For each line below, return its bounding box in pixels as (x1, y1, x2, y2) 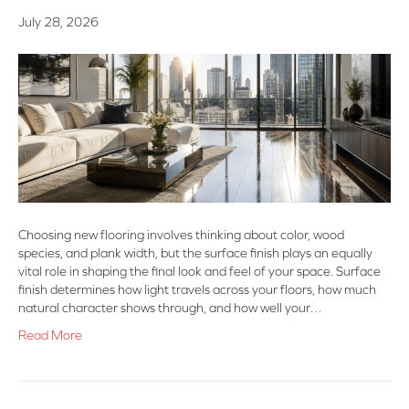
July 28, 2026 (18, 15, 99, 30)
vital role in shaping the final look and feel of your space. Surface (18, 264, 381, 279)
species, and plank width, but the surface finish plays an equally (18, 246, 372, 261)
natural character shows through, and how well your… (18, 300, 322, 316)
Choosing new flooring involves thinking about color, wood (18, 227, 344, 243)
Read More (18, 328, 82, 343)
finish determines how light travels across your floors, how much (18, 282, 376, 298)
